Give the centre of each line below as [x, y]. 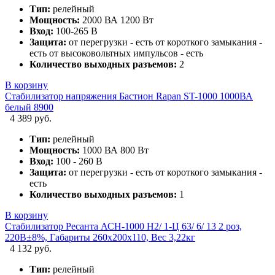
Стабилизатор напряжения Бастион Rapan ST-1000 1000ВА [129, 96]
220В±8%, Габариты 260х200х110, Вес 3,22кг [100, 237]
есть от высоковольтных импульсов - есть [116, 53]
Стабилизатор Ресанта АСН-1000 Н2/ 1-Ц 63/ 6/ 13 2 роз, [123, 226]
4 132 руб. [31, 248]
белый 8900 [29, 107]
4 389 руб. [31, 118]
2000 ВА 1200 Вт [117, 20]
